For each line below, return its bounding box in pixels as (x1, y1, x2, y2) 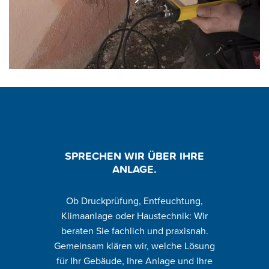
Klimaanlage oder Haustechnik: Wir (61, 210, 208, 223)
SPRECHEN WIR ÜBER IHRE (65, 148, 204, 165)
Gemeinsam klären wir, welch (54, 240, 177, 253)
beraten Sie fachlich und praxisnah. (61, 225, 208, 238)
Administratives (102, 47, 167, 59)
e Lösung (177, 240, 215, 253)
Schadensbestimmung (88, 2, 181, 14)
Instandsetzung (102, 32, 167, 44)
